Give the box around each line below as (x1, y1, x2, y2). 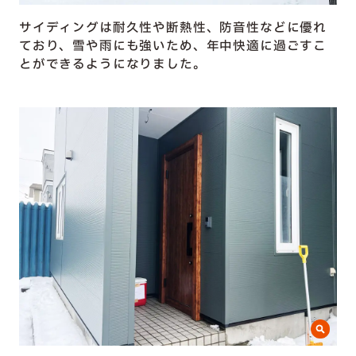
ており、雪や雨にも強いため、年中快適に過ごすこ (18, 37, 327, 56)
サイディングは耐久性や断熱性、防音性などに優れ (18, 19, 327, 38)
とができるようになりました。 (18, 56, 207, 75)
